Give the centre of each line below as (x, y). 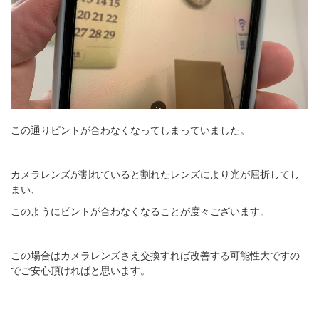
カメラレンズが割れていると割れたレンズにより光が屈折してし (155, 175)
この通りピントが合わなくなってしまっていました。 (130, 131)
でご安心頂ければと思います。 (80, 271)
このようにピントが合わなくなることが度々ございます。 (140, 212)
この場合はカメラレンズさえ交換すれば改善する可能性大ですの (155, 256)
